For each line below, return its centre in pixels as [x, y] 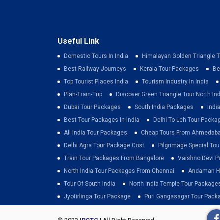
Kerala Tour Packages [169, 69]
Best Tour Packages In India [102, 120]
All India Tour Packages [96, 132]
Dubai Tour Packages [92, 107]
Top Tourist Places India [96, 81]
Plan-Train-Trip [83, 94]
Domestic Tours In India [96, 56]
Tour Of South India [90, 183]
